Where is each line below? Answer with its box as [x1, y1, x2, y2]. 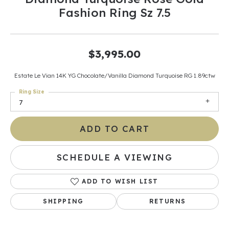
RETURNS [149, 197, 187, 205]
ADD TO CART [79, 123, 150, 134]
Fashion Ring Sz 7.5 [58, 5, 171, 20]
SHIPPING [43, 197, 84, 205]
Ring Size [19, 88, 44, 95]
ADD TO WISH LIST [82, 177, 158, 186]
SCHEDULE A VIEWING [56, 152, 173, 163]
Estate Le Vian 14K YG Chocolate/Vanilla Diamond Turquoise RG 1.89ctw [14, 72, 215, 79]
